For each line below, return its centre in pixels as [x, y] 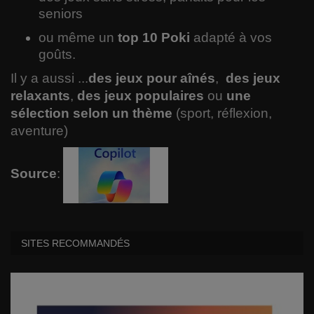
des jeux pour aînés [152, 78]
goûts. [57, 54]
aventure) [41, 130]
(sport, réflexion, [222, 113]
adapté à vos [231, 37]
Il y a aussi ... [49, 78]
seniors [61, 13]
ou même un [78, 37]
